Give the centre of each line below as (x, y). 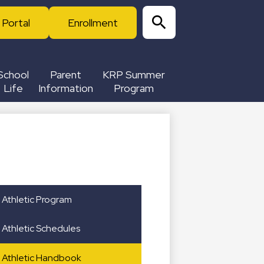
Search (156, 44)
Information (65, 88)
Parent (65, 75)
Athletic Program (37, 199)
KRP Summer (133, 75)
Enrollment (93, 22)
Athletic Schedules (41, 229)
